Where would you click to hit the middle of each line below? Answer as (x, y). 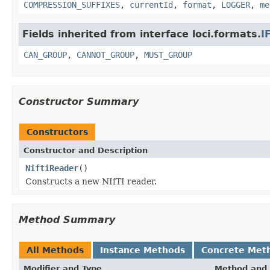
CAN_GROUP (45, 55)
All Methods (55, 250)
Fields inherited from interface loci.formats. (142, 34)
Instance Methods (143, 250)
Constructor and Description (86, 150)
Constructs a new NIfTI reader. (91, 181)
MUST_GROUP (168, 55)
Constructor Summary (79, 101)
